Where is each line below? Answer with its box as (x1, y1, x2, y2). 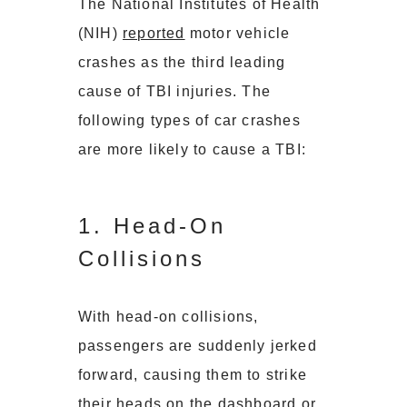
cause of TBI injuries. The (77, 84, 271, 100)
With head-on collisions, (77, 309, 259, 325)
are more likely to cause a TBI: (77, 142, 306, 158)
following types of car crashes (77, 113, 301, 129)
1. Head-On (77, 213, 226, 239)
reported (122, 25, 185, 42)
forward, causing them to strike (77, 367, 307, 383)
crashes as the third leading (77, 55, 286, 71)
